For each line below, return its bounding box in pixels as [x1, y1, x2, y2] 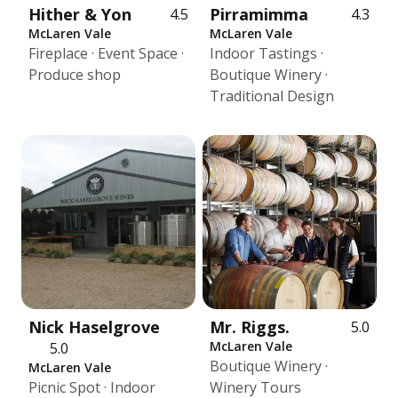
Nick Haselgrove [28, 316, 160, 338]
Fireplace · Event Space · [28, 44, 184, 63]
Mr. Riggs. [210, 316, 290, 338]
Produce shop [28, 65, 121, 84]
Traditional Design [210, 86, 334, 106]
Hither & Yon [28, 4, 131, 25]
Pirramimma [210, 4, 308, 25]
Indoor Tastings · [210, 44, 323, 63]
